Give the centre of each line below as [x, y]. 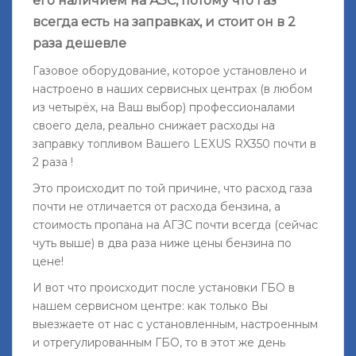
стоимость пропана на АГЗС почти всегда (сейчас [175, 224]
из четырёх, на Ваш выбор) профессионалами [164, 107]
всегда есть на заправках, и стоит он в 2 [164, 21]
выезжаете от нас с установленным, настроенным [175, 324]
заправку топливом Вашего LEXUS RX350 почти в [174, 143]
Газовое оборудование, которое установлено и [170, 70]
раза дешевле [79, 43]
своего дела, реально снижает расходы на [154, 125]
